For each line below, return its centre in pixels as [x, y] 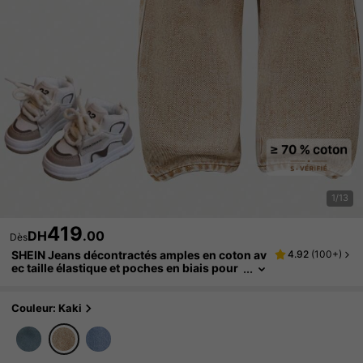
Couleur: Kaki [47, 308]
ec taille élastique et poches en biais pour [125, 268]
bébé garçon [47, 281]
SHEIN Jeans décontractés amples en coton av [139, 255]
